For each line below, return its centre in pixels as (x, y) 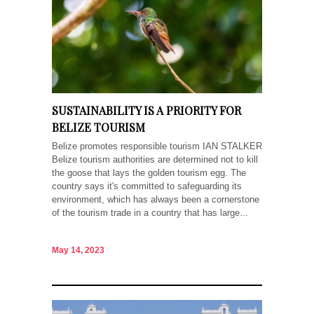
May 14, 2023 (78, 250)
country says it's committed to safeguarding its (147, 186)
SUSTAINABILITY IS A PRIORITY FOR (146, 111)
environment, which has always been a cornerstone (156, 200)
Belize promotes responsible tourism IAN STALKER (157, 146)
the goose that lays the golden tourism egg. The (149, 173)
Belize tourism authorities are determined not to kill (155, 160)
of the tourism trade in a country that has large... (150, 213)
